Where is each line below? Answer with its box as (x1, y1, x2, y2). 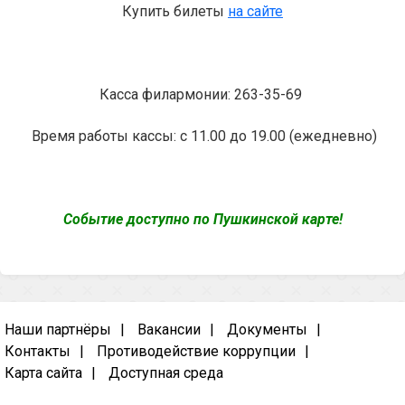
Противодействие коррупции (97, 343, 296, 360)
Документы (227, 321, 307, 338)
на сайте (228, 3, 283, 20)
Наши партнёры (5, 321, 111, 338)
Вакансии (137, 321, 201, 338)
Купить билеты (122, 3, 228, 20)
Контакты (5, 343, 71, 360)
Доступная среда (108, 364, 223, 381)
